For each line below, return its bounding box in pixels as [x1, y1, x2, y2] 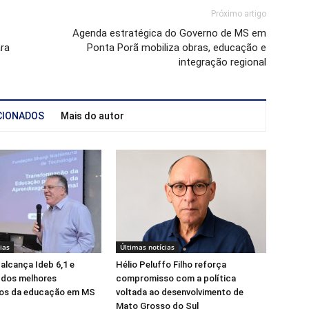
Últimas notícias [120, 242, 175, 252]
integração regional [179, 56, 266, 69]
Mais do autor [60, 110, 124, 122]
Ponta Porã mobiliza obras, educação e [87, 41, 266, 54]
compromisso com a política [116, 273, 236, 284]
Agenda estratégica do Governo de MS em [72, 27, 266, 40]
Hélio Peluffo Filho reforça [116, 259, 226, 270]
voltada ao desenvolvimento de [116, 287, 243, 298]
